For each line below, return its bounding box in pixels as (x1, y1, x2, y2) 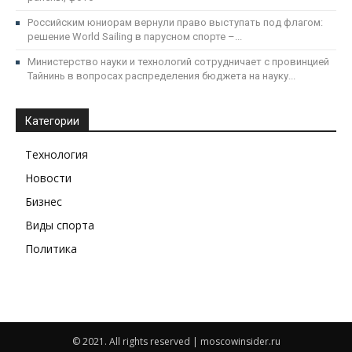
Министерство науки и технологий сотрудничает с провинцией (27, 56, 329, 68)
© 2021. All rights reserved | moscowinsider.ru (71, 335, 280, 348)
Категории (25, 115, 79, 127)
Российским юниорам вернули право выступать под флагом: (27, 16, 323, 28)
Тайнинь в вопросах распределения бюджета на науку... (27, 70, 295, 82)
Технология (25, 147, 88, 162)
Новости (25, 170, 71, 185)
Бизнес (25, 194, 62, 209)
